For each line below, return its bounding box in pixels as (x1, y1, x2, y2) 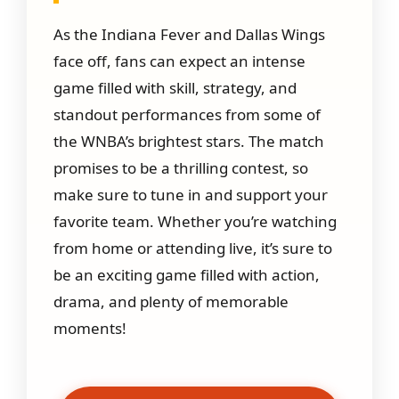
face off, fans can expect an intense (53, 50, 305, 71)
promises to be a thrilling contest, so (53, 157, 308, 178)
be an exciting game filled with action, (53, 264, 320, 285)
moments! (53, 317, 126, 338)
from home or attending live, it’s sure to (53, 237, 332, 258)
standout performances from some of (53, 103, 321, 125)
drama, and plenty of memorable (53, 290, 289, 312)
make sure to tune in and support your (53, 183, 328, 205)
